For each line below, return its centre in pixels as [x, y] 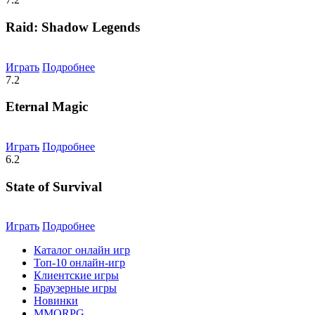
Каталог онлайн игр [82, 250]
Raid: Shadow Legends [73, 27]
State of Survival [54, 186]
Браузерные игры [75, 288]
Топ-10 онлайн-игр [79, 263]
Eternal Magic [47, 107]
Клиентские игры [76, 276]
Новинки [56, 301]
